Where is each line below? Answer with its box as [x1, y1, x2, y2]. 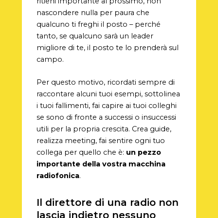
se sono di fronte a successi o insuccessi [36, 112, 176, 122]
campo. [36, 54, 64, 64]
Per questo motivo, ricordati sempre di [36, 77, 175, 87]
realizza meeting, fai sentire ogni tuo [36, 136, 165, 145]
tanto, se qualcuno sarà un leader [36, 31, 153, 40]
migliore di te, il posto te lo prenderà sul [36, 43, 179, 52]
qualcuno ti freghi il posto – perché [36, 19, 161, 29]
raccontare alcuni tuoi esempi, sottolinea [36, 89, 180, 98]
